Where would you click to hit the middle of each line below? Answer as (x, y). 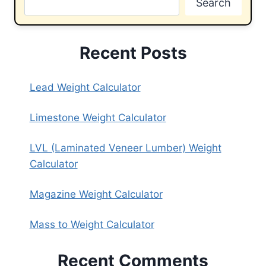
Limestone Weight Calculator (98, 118)
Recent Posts (133, 53)
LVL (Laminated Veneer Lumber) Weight (125, 148)
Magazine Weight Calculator (96, 194)
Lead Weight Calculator (85, 88)
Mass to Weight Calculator (92, 225)
